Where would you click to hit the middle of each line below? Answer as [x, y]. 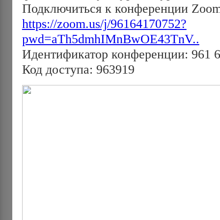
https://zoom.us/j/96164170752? [104, 23]
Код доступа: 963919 [78, 69]
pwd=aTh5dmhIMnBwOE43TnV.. [110, 39]
